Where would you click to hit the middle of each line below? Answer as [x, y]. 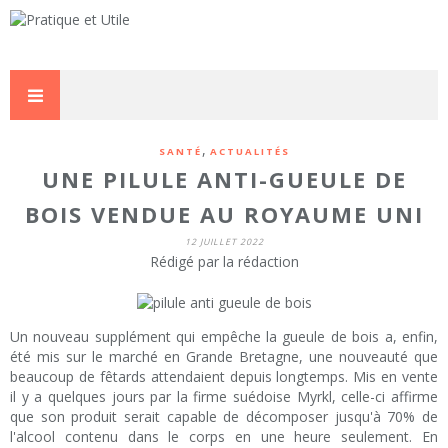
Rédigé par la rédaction [224, 261]
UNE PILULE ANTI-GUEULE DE [224, 179]
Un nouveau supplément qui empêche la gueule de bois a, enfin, [224, 337]
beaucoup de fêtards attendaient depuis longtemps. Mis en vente [224, 377]
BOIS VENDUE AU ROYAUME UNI [224, 214]
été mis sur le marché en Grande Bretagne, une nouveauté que [224, 357]
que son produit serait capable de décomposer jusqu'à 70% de [224, 417]
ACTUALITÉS [249, 151]
